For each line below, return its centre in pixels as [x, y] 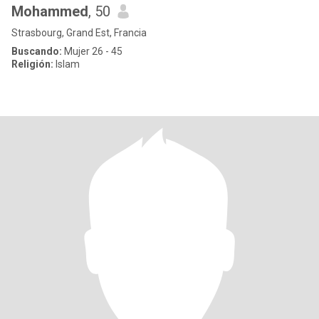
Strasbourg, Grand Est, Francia [79, 33]
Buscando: [37, 51]
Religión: [32, 64]
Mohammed [50, 11]
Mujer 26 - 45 [92, 51]
